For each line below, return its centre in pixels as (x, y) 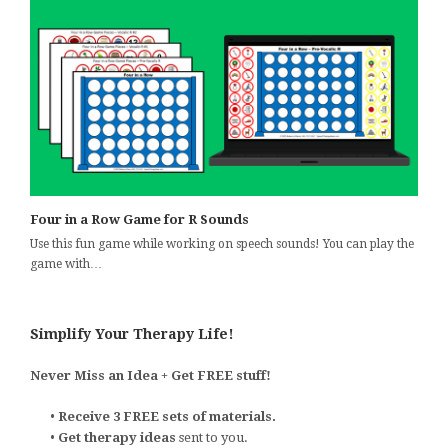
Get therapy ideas (118, 437)
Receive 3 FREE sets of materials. (167, 416)
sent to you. (213, 437)
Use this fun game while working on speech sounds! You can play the (222, 244)
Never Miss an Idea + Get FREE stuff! (150, 375)
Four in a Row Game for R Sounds (139, 219)
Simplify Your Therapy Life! (132, 334)
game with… (66, 264)
